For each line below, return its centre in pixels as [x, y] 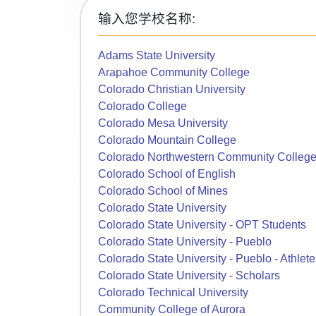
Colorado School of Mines [163, 191]
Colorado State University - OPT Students [202, 225]
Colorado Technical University [173, 292]
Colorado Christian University [172, 89]
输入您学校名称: [147, 19]
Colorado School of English [167, 174]
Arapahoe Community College [174, 72]
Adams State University [157, 55]
